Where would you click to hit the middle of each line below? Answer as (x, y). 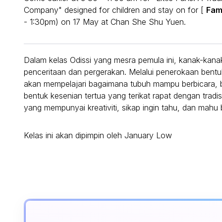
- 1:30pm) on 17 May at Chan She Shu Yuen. (105, 22)
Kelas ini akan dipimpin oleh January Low (98, 136)
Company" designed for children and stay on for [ (115, 10)
